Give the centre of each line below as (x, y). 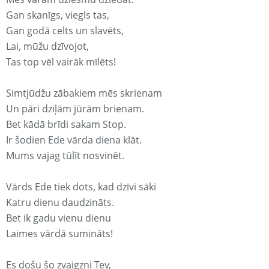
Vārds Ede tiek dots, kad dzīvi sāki (81, 187)
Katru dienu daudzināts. (60, 203)
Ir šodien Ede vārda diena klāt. (74, 140)
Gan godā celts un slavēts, (65, 31)
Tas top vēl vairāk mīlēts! (61, 62)
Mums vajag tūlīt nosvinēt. (65, 156)
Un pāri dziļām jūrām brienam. (75, 109)
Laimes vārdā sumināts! (59, 234)
